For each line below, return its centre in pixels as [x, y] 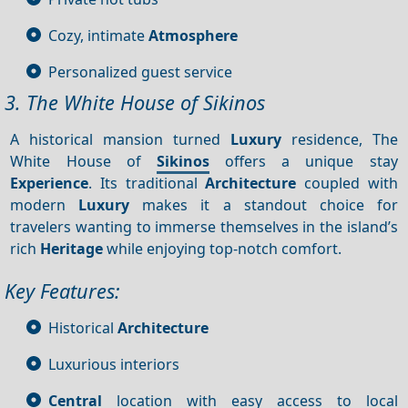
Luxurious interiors [114, 364]
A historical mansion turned [120, 139]
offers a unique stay [303, 161]
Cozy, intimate [98, 35]
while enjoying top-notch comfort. [223, 248]
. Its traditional [147, 183]
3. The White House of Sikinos [135, 103]
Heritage [72, 248]
